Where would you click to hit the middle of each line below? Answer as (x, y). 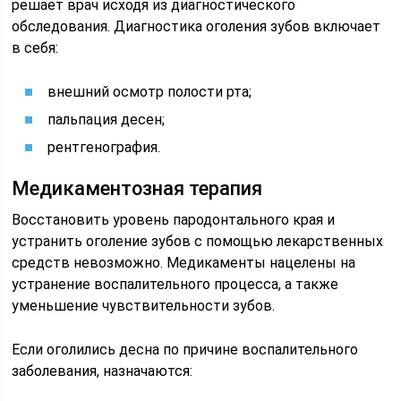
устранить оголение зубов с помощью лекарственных (198, 241)
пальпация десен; (107, 119)
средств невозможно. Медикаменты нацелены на (184, 263)
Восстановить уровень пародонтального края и (174, 220)
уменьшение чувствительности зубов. (144, 306)
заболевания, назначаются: (102, 371)
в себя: (35, 48)
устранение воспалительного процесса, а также (175, 284)
